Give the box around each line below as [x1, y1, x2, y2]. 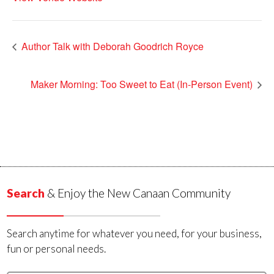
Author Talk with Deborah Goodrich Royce [19, 39, 204, 53]
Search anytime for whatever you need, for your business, [7, 227, 262, 240]
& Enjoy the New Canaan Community [45, 186, 231, 200]
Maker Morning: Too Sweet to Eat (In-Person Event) [31, 77, 255, 91]
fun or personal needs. [7, 242, 106, 255]
